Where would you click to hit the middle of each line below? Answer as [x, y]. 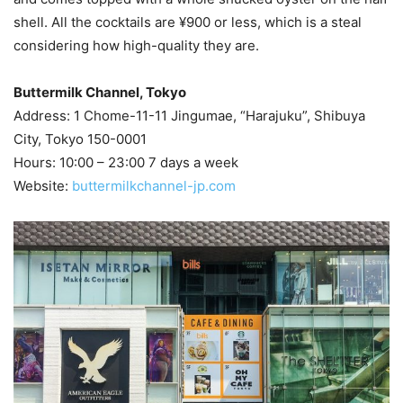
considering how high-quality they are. [138, 46]
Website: [41, 186]
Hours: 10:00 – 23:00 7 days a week [126, 163]
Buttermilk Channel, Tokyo [100, 93]
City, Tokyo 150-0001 [80, 139]
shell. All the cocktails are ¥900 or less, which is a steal [188, 22]
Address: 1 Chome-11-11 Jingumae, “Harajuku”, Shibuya [189, 116]
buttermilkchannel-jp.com [152, 186]
